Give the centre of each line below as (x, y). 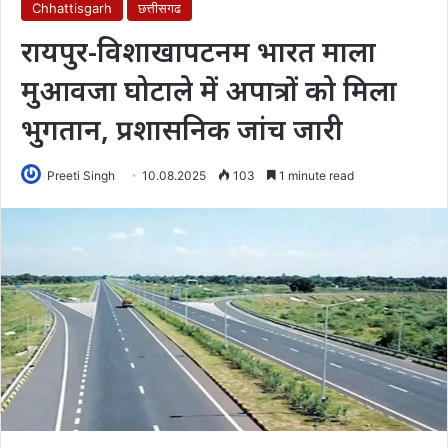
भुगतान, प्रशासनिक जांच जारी (182, 128)
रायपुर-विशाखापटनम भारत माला (198, 50)
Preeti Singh (81, 175)
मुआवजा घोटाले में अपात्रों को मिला (209, 89)
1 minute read (315, 175)
